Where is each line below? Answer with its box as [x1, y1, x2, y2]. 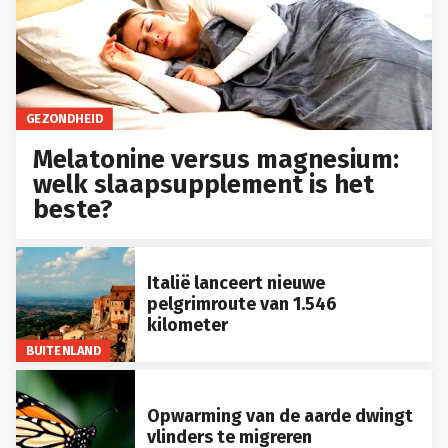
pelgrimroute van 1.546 [146, 293, 337, 316]
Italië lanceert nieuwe [146, 272, 325, 295]
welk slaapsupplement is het [33, 169, 375, 201]
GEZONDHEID [25, 110, 104, 126]
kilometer [146, 314, 228, 337]
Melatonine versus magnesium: [33, 144, 400, 176]
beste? [33, 194, 114, 226]
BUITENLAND [25, 342, 101, 358]
